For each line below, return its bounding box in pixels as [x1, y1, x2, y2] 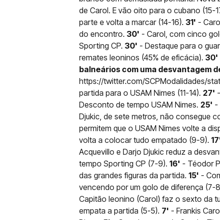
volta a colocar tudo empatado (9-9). [79, 135, 211, 145]
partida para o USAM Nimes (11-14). [79, 87, 203, 98]
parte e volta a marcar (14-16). [79, 17, 186, 27]
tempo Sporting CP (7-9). [79, 158, 169, 168]
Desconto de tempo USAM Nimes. [79, 99, 200, 110]
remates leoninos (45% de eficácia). [79, 52, 205, 62]
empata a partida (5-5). [79, 205, 162, 216]
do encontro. [79, 28, 127, 39]
